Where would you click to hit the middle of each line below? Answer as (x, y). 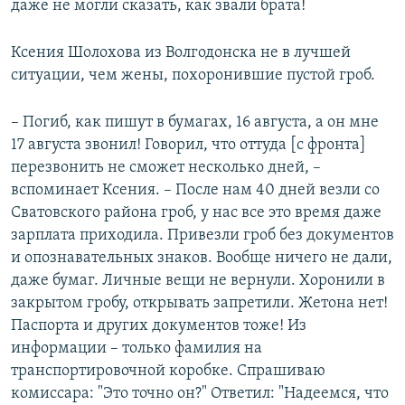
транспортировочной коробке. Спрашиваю (168, 371)
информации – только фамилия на (137, 348)
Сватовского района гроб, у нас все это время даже (196, 212)
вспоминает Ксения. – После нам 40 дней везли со (195, 190)
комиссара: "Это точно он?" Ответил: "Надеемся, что (200, 393)
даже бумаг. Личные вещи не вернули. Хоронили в (198, 280)
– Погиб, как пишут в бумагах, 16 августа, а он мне (195, 122)
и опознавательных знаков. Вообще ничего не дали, (202, 258)
